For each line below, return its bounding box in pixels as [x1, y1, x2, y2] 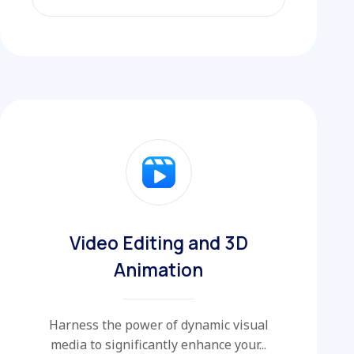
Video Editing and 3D [69, 229, 248, 255]
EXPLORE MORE [107, 8, 190, 24]
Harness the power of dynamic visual [48, 315, 269, 333]
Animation [114, 256, 204, 282]
